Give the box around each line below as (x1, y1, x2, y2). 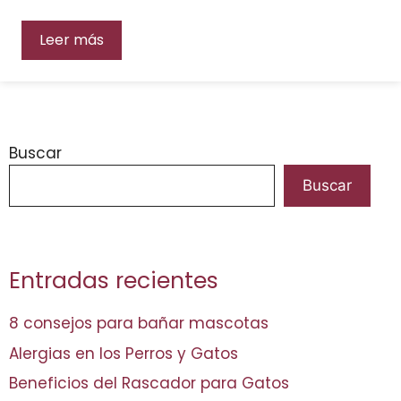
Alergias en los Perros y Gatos (9, 342, 238, 364)
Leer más (39, 30, 104, 50)
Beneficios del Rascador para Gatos (9, 372, 289, 394)
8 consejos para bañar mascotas (9, 312, 269, 334)
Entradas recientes (9, 265, 218, 296)
